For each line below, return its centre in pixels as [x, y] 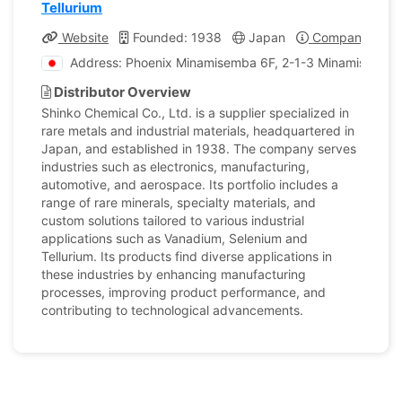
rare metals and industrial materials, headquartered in [198, 131]
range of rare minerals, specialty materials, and [179, 202]
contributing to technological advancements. [172, 310]
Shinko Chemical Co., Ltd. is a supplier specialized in [195, 113]
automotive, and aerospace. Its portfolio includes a [190, 184]
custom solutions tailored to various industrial [173, 220]
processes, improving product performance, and [184, 292]
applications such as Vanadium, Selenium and [175, 238]
